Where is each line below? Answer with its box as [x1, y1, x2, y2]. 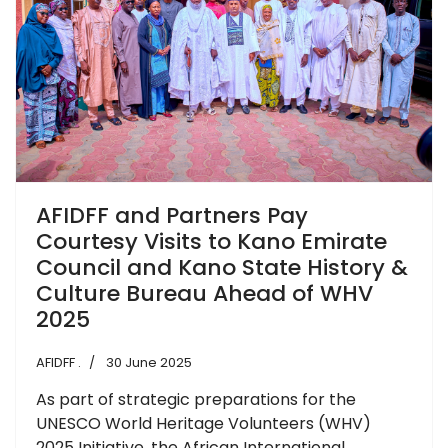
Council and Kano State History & [36, 251, 408, 283]
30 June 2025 [106, 352, 192, 372]
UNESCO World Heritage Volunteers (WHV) [36, 411, 371, 435]
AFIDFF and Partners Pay [36, 199, 308, 231]
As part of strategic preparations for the [36, 387, 356, 411]
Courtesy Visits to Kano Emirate [36, 225, 387, 257]
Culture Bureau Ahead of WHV [36, 277, 373, 309]
